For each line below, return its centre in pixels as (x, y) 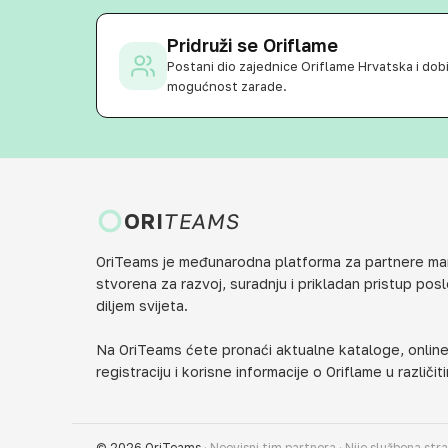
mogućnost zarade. (227, 86)
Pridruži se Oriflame (252, 45)
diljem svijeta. (142, 305)
